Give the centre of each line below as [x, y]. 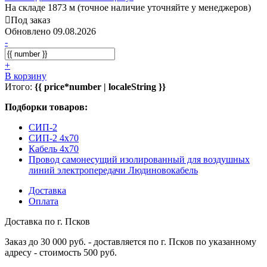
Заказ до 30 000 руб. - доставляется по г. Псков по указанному [131, 241]
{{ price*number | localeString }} [100, 86]
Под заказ [30, 20]
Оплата [44, 201]
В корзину [26, 76]
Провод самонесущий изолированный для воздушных [139, 159]
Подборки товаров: [46, 107]
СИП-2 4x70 [54, 138]
